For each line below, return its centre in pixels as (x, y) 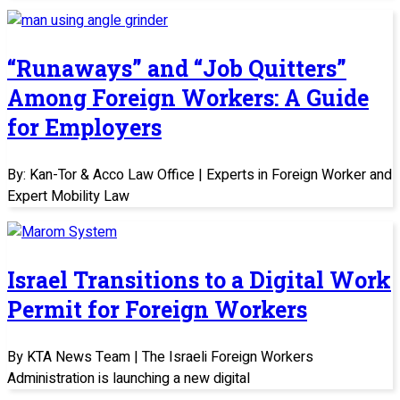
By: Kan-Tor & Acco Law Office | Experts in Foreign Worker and (200, 175)
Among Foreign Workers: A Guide (188, 97)
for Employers (84, 127)
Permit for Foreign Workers (157, 309)
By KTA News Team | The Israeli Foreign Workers (160, 357)
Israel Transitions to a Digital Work (199, 279)
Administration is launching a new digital (129, 378)
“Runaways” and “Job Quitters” (177, 68)
